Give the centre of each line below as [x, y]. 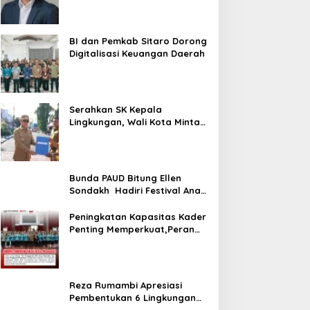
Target [84, 9]
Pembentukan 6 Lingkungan [132, 297]
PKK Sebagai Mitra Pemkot [130, 241]
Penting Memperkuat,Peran [131, 229]
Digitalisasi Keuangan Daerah [138, 53]
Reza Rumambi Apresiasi [125, 285]
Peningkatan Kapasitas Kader [137, 216]
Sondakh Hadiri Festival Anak [137, 190]
